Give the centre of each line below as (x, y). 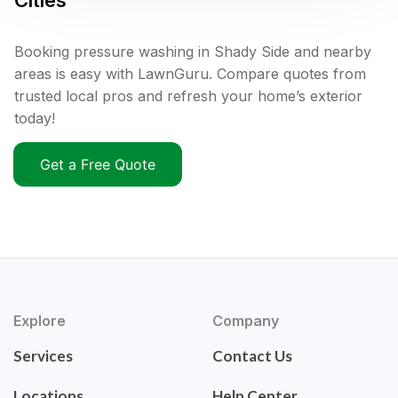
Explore (40, 321)
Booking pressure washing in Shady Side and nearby (193, 52)
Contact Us (252, 356)
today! (35, 119)
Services (43, 356)
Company (246, 321)
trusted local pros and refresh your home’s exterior (188, 96)
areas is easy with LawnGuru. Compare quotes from (190, 74)
